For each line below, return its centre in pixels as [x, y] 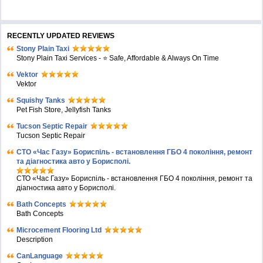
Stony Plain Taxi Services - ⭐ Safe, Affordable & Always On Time [118, 58]
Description [35, 240]
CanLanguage [40, 256]
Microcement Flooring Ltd [59, 230]
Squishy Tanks [41, 101]
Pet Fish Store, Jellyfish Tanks [64, 110]
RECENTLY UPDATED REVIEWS [61, 36]
